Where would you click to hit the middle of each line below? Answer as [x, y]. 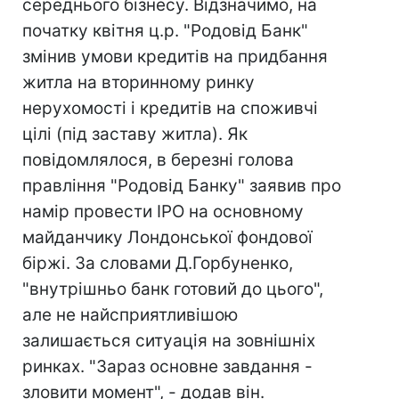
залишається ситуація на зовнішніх [169, 341]
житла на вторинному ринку [138, 82]
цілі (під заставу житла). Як [135, 134]
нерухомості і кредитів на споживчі [170, 108]
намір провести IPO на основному [163, 212]
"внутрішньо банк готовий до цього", [173, 289]
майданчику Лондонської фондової [167, 237]
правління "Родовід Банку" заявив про [182, 186]
